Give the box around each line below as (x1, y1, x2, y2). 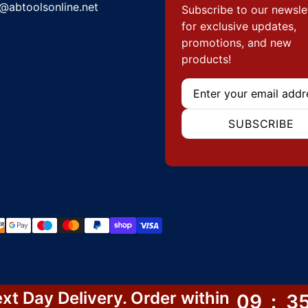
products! (181, 52, 231, 67)
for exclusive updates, (181, 19, 296, 34)
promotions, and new (181, 36, 291, 50)
